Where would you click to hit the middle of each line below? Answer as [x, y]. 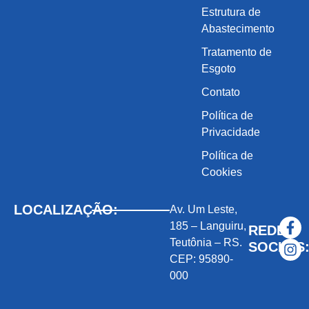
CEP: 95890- [202, 259]
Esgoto [219, 68]
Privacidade [231, 132]
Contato [221, 92]
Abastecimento [238, 28]
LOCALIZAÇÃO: [66, 209]
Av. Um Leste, [204, 209]
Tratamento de [237, 52]
